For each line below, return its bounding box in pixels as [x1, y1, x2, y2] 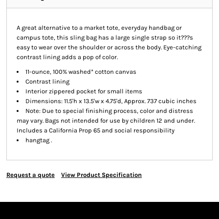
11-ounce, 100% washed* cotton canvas [25, 68, 136, 75]
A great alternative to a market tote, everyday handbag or [17, 24, 182, 31]
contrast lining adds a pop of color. [17, 53, 118, 61]
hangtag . [25, 136, 52, 144]
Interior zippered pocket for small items [25, 88, 142, 95]
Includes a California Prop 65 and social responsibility [17, 127, 175, 134]
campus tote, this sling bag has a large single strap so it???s [17, 34, 193, 41]
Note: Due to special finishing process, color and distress [25, 107, 193, 114]
